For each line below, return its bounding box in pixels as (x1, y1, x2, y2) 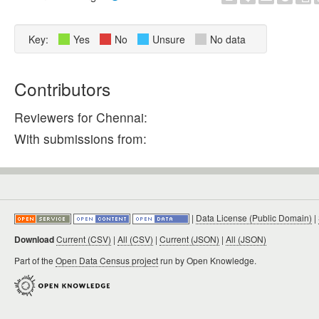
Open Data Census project (56, 254, 158, 266)
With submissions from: (14, 130, 147, 147)
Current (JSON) (159, 233, 219, 245)
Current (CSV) (56, 233, 111, 245)
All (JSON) (226, 233, 266, 245)
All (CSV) (117, 233, 153, 245)
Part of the (14, 254, 56, 266)
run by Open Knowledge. (158, 254, 256, 266)
